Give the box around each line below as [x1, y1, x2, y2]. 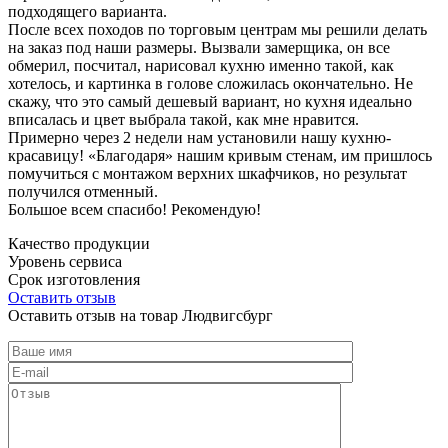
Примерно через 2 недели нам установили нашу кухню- [8, 128, 391, 146]
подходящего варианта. [8, 2, 167, 20]
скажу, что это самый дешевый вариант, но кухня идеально [8, 92, 412, 110]
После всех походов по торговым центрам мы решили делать [8, 20, 427, 38]
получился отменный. [8, 182, 158, 200]
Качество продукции [8, 234, 150, 252]
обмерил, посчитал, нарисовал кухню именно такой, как [8, 56, 394, 74]
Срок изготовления [8, 270, 140, 288]
